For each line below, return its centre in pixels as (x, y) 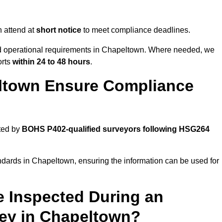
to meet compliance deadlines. (136, 30)
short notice (59, 30)
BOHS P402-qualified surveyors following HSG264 (116, 129)
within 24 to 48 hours (51, 62)
